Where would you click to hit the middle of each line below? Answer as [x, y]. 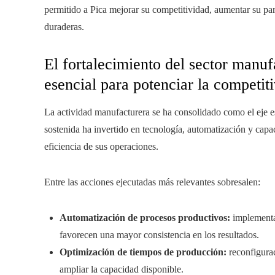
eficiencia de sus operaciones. [101, 146]
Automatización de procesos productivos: [145, 218]
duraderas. [64, 27]
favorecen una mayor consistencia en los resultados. [159, 235]
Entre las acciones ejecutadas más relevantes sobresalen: [152, 182]
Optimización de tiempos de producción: [143, 252]
